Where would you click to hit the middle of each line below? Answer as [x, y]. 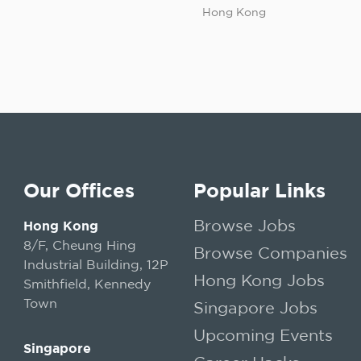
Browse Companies [270, 253]
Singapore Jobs [255, 307]
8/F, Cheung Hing [79, 245]
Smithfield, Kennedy [87, 284]
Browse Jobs [244, 225]
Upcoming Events [263, 335]
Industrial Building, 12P [95, 264]
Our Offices [79, 190]
